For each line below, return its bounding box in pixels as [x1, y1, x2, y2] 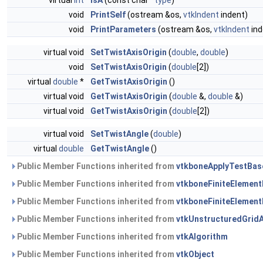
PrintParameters [90, 25, 156, 34]
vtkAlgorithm [176, 232, 228, 241]
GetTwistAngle [90, 144, 149, 153]
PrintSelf [90, 10, 126, 19]
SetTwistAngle [90, 129, 149, 139]
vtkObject [176, 249, 214, 259]
